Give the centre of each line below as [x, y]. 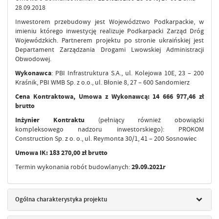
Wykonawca [33, 73]
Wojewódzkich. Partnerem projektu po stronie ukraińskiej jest [109, 40]
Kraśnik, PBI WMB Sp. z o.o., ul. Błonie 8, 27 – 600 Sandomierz [102, 82]
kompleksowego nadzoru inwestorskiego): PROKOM [109, 129]
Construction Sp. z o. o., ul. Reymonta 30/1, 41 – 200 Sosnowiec [106, 138]
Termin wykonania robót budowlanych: [73, 166]
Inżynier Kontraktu [57, 120]
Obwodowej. [33, 58]
